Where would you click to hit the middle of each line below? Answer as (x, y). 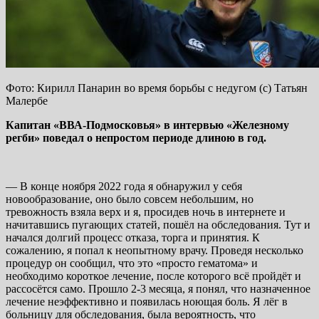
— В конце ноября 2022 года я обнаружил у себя (124, 186)
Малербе (27, 100)
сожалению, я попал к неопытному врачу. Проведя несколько (155, 250)
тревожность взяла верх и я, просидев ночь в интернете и (146, 211)
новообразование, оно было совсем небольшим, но (130, 199)
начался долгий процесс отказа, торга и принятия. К (133, 237)
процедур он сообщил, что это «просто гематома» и (132, 263)
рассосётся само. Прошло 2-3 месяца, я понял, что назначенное (158, 288)
